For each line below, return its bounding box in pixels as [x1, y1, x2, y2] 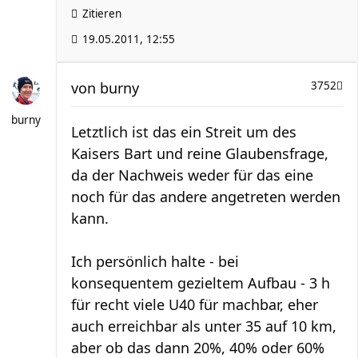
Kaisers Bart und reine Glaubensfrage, [71, 144, 328, 163]
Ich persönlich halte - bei [71, 252, 239, 271]
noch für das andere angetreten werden [71, 187, 340, 206]
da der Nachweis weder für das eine [71, 165, 313, 185]
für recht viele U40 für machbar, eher [71, 295, 318, 314]
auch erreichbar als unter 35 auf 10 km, [71, 316, 336, 336]
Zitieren [82, 6, 121, 21]
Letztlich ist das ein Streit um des [71, 122, 296, 141]
